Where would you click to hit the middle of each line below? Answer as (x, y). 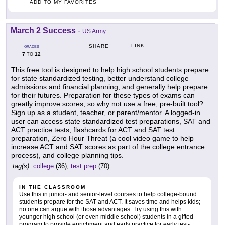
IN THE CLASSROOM (52, 187)
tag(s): (22, 166)
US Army (94, 31)
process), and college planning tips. (67, 155)
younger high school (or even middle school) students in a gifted (106, 217)
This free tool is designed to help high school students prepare (110, 70)
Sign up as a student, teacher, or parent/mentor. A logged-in (106, 113)
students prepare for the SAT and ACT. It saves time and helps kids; (110, 202)
